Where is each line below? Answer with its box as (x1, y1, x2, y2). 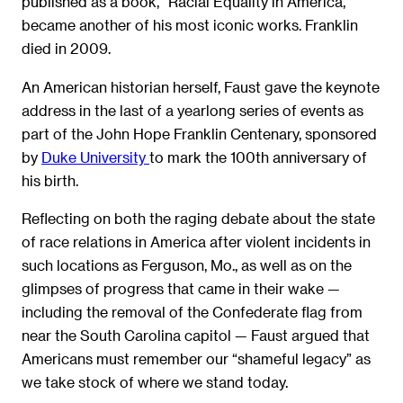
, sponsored (299, 124, 377, 142)
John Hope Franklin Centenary (96, 124, 299, 142)
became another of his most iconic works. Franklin (22, 16, 358, 34)
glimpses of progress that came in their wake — (22, 280, 340, 298)
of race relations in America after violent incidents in (22, 233, 371, 251)
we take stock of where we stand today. (22, 373, 288, 391)
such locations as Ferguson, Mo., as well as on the (22, 256, 352, 274)
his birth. (22, 171, 78, 189)
